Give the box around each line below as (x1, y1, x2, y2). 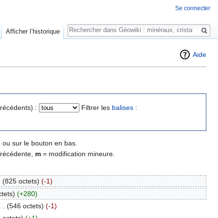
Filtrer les (81, 103, 112, 111)
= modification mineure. (41, 149, 115, 158)
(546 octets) (6, 201, 44, 210)
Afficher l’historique (5, 28, 60, 35)
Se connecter (175, 5, 210, 12)
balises (112, 103, 133, 111)
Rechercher (67, 19, 121, 31)
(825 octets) (2, 177, 39, 185)
